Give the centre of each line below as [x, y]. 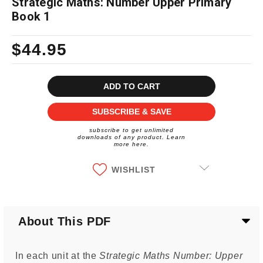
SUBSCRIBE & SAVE [131, 112]
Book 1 [31, 16]
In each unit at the [58, 255]
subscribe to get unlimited [131, 130]
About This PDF [65, 221]
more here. [131, 144]
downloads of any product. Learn [131, 137]
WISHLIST [133, 169]
